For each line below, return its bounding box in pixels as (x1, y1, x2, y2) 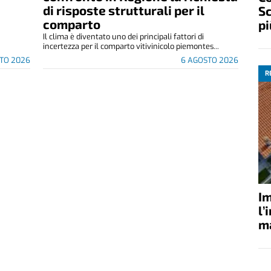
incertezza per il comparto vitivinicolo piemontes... (42, 41, 219, 51)
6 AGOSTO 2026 (180, 54, 238, 65)
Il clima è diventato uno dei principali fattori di (42, 31, 204, 42)
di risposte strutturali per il (42, 2, 204, 18)
